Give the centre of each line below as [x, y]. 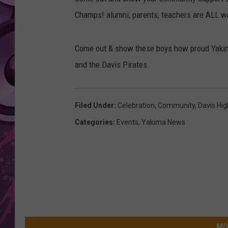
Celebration [136, 106]
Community [176, 106]
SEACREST [184, 30]
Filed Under [94, 106]
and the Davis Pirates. [112, 65]
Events [127, 122]
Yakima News [163, 122]
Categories [94, 122]
